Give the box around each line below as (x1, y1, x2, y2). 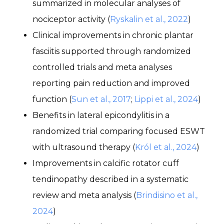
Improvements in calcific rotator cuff (32, 158, 179, 168)
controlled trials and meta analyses (32, 62, 172, 72)
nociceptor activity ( (32, 14, 110, 24)
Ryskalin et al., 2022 (110, 14, 188, 24)
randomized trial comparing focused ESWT (32, 126, 205, 136)
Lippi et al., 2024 (134, 94, 198, 104)
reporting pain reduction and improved (32, 78, 190, 88)
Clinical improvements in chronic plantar (32, 30, 193, 40)
